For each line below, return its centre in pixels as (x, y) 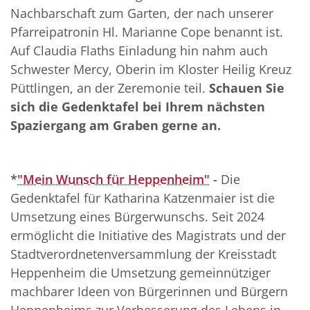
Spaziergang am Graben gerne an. (116, 126)
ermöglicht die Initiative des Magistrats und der (148, 236)
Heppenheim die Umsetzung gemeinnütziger (140, 273)
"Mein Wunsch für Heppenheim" (113, 180)
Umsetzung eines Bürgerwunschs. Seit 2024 (137, 217)
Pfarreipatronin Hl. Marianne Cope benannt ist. (147, 32)
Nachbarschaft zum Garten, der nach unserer (142, 13)
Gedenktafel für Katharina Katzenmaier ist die (143, 198)
